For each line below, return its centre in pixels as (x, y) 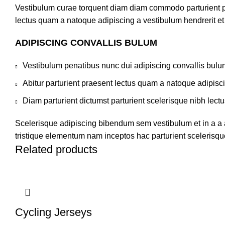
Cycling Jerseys (53, 212)
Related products (56, 149)
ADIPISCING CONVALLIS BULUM (86, 43)
